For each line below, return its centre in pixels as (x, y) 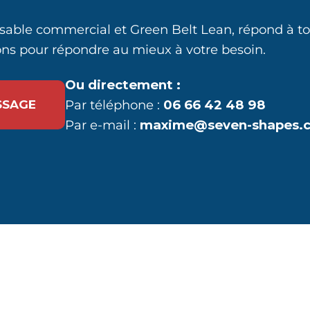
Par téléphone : (114, 105)
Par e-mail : (102, 125)
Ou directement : (123, 85)
